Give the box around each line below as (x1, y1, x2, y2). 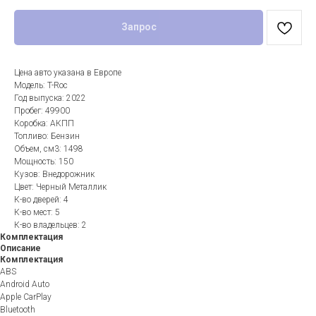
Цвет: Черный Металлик (14, 181, 107, 192)
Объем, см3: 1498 (14, 143, 83, 154)
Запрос (121, 21, 157, 33)
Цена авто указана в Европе (14, 67, 121, 78)
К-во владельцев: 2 (14, 219, 87, 230)
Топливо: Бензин (14, 130, 80, 141)
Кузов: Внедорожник (14, 169, 95, 179)
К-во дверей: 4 (14, 194, 68, 205)
